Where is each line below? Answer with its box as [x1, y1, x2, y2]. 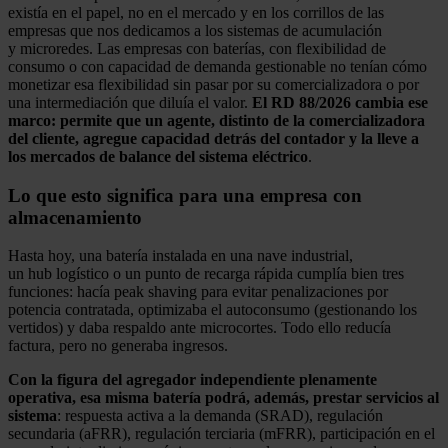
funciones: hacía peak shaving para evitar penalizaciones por [8, 283, 388, 301]
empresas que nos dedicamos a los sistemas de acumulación [8, 21, 382, 39]
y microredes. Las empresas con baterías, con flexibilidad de [8, 39, 386, 57]
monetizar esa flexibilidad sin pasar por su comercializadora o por [8, 75, 419, 93]
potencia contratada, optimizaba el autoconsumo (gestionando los [8, 301, 417, 319]
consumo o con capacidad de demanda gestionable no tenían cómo [8, 57, 427, 75]
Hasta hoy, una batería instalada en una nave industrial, [8, 247, 353, 265]
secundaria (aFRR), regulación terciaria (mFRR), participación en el [8, 425, 435, 443]
